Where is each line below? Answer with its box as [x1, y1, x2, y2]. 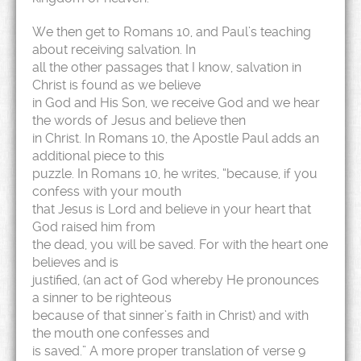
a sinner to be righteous [32, 290, 172, 305]
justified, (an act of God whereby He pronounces [32, 272, 319, 288]
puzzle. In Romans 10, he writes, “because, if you [32, 166, 317, 181]
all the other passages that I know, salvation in [32, 60, 301, 75]
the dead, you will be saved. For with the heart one [32, 237, 328, 252]
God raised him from [32, 219, 156, 234]
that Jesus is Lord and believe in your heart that [32, 201, 311, 217]
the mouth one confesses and [32, 326, 210, 341]
